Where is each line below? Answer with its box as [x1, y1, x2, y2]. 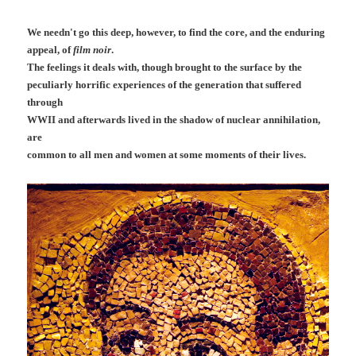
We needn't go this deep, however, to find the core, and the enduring [27, 25, 326, 38]
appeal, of [27, 43, 74, 56]
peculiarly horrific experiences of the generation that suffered [27, 78, 302, 91]
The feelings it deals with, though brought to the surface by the [27, 60, 303, 73]
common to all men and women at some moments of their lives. [27, 148, 307, 161]
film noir [73, 43, 112, 56]
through [27, 95, 64, 108]
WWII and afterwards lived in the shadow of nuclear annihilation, [27, 113, 321, 126]
